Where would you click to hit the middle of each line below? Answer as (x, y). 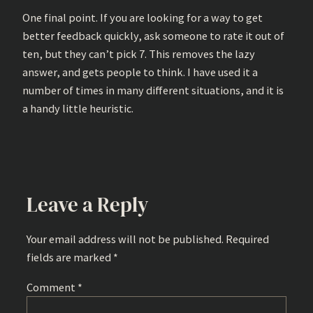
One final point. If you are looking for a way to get (143, 17)
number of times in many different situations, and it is (153, 90)
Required (247, 239)
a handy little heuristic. (78, 108)
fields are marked (70, 257)
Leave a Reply (88, 205)
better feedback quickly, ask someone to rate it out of (153, 35)
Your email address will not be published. (125, 239)
